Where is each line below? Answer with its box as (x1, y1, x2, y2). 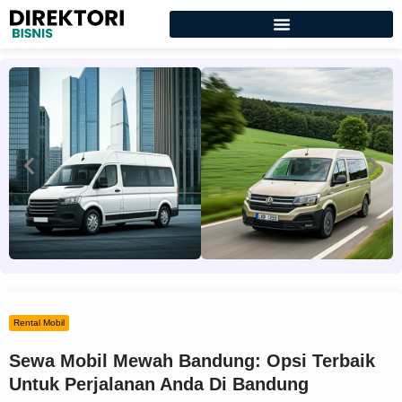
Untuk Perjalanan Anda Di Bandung (9, 374, 309, 394)
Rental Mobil (13, 318, 65, 328)
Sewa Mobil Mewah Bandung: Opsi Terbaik (9, 351, 375, 371)
